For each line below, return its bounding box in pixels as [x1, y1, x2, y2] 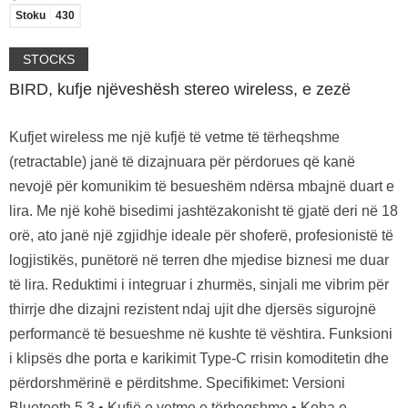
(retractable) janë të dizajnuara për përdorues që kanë [9, 153, 355, 169]
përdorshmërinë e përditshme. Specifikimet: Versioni [9, 374, 345, 391]
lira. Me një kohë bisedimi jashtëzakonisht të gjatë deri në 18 [9, 202, 398, 219]
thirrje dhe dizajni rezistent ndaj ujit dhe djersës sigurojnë [9, 301, 376, 317]
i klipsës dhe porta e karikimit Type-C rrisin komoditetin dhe [9, 350, 389, 366]
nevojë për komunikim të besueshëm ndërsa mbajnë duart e [9, 178, 394, 194]
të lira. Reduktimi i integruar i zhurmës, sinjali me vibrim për [9, 276, 389, 292]
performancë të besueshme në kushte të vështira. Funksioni [9, 325, 393, 342]
